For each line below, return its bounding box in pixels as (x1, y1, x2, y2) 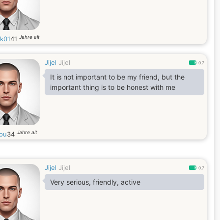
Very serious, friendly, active (50, 178, 140, 186)
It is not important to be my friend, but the (50, 73, 185, 81)
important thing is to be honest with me (50, 83, 175, 91)
